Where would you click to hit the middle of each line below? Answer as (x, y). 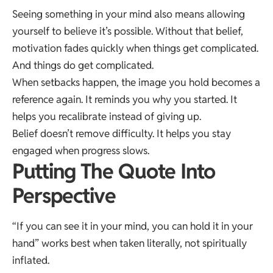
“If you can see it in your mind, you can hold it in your (133, 226)
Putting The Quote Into (114, 171)
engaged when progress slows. (81, 150)
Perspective (64, 195)
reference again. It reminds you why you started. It (125, 99)
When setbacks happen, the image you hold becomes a (136, 82)
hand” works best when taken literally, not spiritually (129, 243)
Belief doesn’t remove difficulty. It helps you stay (122, 133)
